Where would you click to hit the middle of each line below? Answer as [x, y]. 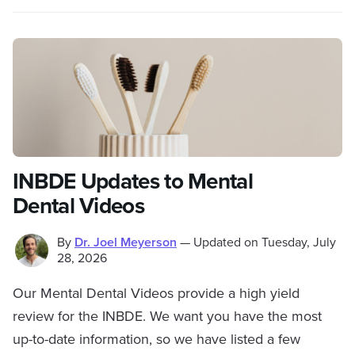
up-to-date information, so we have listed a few [157, 339]
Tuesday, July [299, 242]
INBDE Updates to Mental [133, 181]
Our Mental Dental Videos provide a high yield [156, 293]
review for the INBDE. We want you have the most [167, 316]
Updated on [226, 242]
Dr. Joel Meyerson [126, 242]
